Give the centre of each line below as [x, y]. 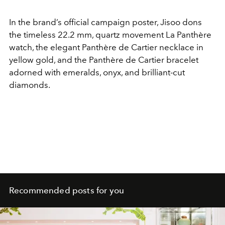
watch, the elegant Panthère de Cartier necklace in [106, 47]
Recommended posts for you [67, 190]
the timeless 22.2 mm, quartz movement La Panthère [110, 34]
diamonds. [30, 85]
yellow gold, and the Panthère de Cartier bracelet [104, 60]
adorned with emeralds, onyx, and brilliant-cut [97, 72]
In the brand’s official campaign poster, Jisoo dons [105, 22]
